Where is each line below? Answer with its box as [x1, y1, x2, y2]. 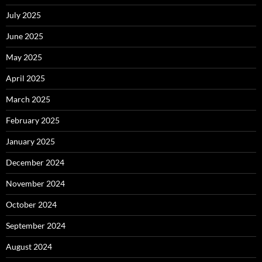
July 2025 [6, 10, 41, 20]
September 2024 [6, 220, 65, 230]
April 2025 [6, 73, 45, 83]
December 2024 [6, 157, 64, 167]
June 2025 [6, 31, 43, 41]
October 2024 [6, 199, 57, 209]
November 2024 [6, 178, 65, 188]
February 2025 [6, 115, 60, 125]
